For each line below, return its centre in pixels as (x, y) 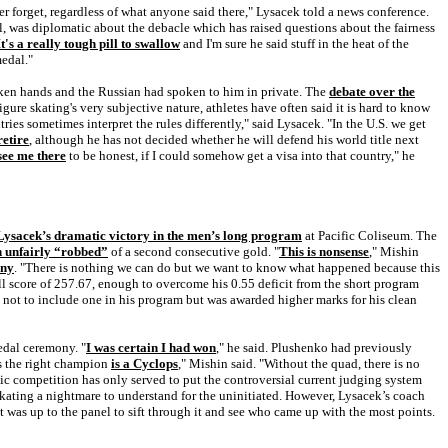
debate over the (372, 91)
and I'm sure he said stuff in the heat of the (294, 43)
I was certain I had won (151, 347)
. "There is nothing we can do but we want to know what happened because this (227, 267)
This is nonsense (324, 251)
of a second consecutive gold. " (193, 251)
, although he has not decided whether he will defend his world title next (224, 139)
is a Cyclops (144, 363)
